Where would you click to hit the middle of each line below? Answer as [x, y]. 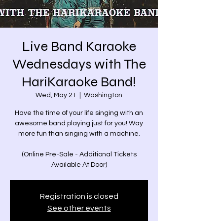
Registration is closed [79, 196]
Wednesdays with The [79, 64]
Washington [103, 95]
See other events [79, 208]
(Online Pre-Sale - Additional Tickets [79, 154]
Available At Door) [79, 165]
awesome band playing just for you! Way [79, 123]
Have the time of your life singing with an [79, 113]
